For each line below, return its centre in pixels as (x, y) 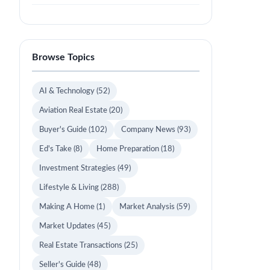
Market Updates (68, 226)
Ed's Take (56, 149)
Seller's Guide (63, 265)
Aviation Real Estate (74, 110)
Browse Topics (63, 57)
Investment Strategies (78, 168)
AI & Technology (68, 91)
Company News (149, 130)
